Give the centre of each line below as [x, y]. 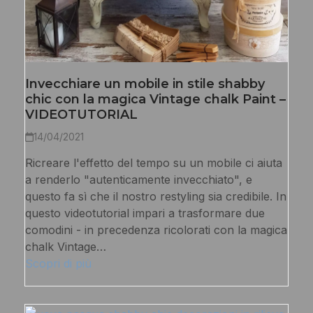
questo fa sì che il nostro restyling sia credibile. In [155, 196]
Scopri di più [58, 263]
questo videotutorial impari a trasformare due [145, 213]
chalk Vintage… [65, 246]
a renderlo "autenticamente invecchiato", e [138, 179]
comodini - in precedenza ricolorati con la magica [156, 230]
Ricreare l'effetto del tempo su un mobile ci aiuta [153, 162]
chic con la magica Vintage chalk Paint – [155, 99]
